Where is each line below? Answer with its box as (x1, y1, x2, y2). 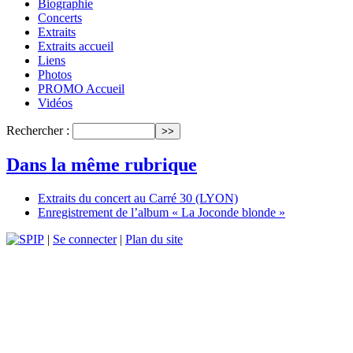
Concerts (38, 10, 82, 24)
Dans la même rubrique (6, 154, 197, 176)
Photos (38, 67, 72, 81)
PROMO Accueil (38, 81, 124, 95)
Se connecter (53, 232, 117, 247)
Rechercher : (6, 123, 69, 137)
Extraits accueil (38, 39, 113, 53)
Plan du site (125, 232, 183, 247)
